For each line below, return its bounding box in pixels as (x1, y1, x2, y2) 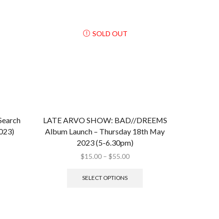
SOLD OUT (92, 29, 128, 38)
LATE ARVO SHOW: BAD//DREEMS (43, 115, 167, 125)
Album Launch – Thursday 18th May (45, 126, 165, 136)
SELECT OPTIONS (82, 174, 128, 182)
